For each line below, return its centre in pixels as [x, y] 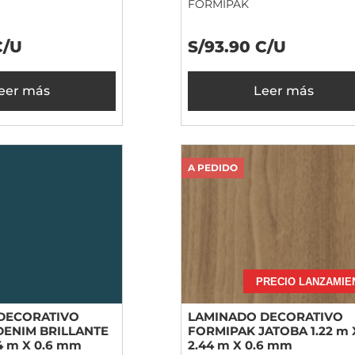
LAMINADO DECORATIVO [265, 317]
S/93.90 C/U [237, 47]
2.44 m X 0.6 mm [240, 345]
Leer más [284, 91]
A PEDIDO [213, 168]
